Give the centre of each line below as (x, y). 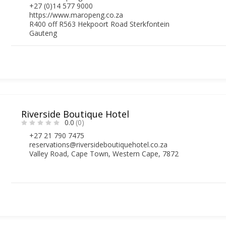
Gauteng (43, 33)
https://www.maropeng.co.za (76, 15)
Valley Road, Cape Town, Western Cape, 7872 (104, 153)
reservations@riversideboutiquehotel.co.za (99, 144)
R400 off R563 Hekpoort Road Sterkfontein (100, 24)
